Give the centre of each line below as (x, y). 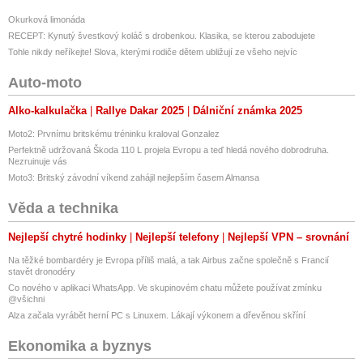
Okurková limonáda (47, 19)
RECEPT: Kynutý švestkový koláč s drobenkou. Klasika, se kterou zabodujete (162, 35)
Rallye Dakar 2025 (140, 111)
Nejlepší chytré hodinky (67, 237)
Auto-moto (45, 82)
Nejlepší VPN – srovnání (288, 237)
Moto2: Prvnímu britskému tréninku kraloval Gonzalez (114, 134)
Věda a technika (63, 209)
